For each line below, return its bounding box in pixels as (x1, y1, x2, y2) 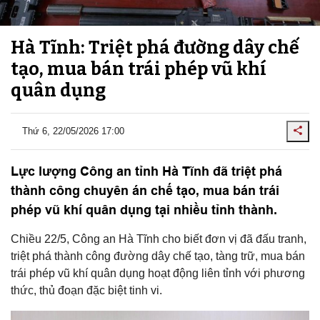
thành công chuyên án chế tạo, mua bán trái (11, 182, 279, 198)
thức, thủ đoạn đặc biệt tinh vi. (11, 284, 162, 296)
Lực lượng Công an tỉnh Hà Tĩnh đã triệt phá (11, 163, 282, 179)
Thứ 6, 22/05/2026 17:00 (22, 126, 124, 137)
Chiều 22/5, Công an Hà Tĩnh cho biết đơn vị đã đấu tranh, (11, 232, 306, 245)
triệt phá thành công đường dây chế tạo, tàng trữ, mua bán (11, 249, 305, 262)
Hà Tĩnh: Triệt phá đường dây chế (11, 36, 299, 59)
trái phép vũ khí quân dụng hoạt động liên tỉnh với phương (11, 266, 305, 279)
